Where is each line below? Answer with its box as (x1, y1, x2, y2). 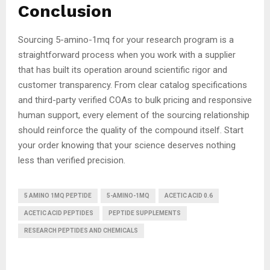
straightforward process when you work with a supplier (18, 49, 236, 60)
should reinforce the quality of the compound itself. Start (18, 124, 243, 136)
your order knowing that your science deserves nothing (18, 139, 236, 151)
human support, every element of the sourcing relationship (18, 109, 250, 121)
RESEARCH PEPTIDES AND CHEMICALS (24, 227, 138, 234)
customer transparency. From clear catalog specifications (18, 79, 247, 90)
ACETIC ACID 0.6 (165, 192, 213, 199)
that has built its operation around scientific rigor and (18, 64, 227, 75)
